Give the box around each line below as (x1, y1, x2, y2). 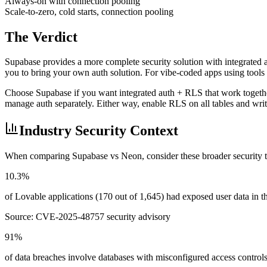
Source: (5, 212, 36, 222)
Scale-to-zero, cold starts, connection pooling (5, 6, 173, 17)
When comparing (5, 151, 72, 162)
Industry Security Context (19, 123, 178, 139)
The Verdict (5, 29, 77, 45)
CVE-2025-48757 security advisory (36, 212, 170, 222)
